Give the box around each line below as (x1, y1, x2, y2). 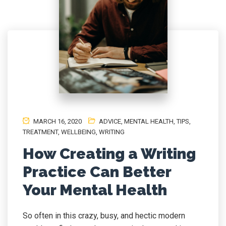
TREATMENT (23, 128, 58, 136)
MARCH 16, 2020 (32, 118, 82, 125)
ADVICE (99, 118, 121, 125)
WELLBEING (61, 128, 96, 136)
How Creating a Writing (23, 145, 196, 162)
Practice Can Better (23, 163, 171, 181)
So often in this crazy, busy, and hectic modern (23, 211, 185, 220)
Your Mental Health (23, 181, 167, 199)
